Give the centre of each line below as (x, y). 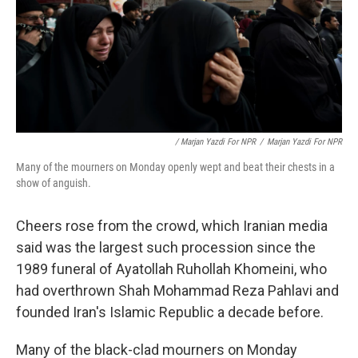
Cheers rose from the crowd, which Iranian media (172, 226)
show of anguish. (54, 183)
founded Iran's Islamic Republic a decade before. (170, 312)
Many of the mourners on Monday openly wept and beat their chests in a (175, 167)
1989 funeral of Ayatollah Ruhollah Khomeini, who (171, 269)
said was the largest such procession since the (166, 247)
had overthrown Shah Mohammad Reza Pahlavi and (177, 290)
